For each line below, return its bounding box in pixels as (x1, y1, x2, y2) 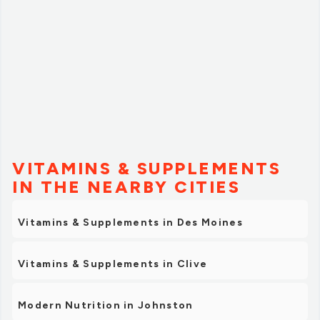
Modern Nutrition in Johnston (18, 299, 194, 312)
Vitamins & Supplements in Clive (18, 258, 208, 271)
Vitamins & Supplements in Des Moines (18, 216, 243, 229)
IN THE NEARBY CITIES (12, 176, 240, 198)
